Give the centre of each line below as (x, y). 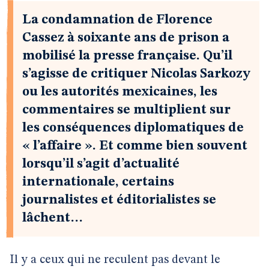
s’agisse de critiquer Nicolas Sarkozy (136, 74)
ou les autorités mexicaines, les (120, 92)
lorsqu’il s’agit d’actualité (101, 164)
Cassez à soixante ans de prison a (126, 38)
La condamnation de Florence (117, 20)
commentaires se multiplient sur (126, 110)
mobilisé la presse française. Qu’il (127, 56)
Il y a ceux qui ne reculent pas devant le (115, 260)
